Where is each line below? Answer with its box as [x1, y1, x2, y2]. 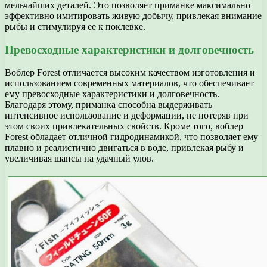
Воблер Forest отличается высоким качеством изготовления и [5, 67, 255, 78]
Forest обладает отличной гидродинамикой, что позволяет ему [5, 132, 258, 142]
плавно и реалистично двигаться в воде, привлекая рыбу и [5, 142, 244, 153]
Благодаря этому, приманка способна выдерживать [5, 100, 212, 110]
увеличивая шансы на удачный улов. [5, 153, 154, 164]
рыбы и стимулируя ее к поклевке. [5, 21, 145, 32]
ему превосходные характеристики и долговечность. [5, 89, 219, 100]
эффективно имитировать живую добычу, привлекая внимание [5, 10, 262, 21]
